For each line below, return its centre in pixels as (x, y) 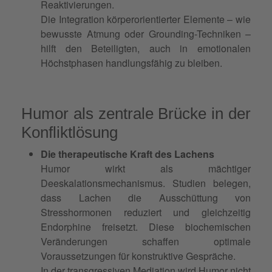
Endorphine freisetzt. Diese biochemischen (146, 226)
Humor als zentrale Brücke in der (136, 113)
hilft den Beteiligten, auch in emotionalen (146, 48)
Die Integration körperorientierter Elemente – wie (146, 19)
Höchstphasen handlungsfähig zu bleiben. (131, 63)
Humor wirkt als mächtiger (146, 168)
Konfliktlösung (70, 132)
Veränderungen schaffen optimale (146, 241)
